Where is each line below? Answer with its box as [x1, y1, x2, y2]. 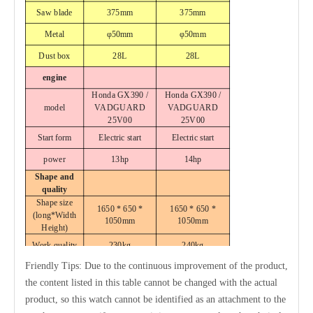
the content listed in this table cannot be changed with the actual [25, 277, 277, 289]
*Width [51, 210, 76, 219]
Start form [37, 132, 72, 143]
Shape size [36, 197, 73, 207]
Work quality [32, 240, 78, 249]
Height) [41, 222, 68, 232]
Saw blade [36, 7, 73, 17]
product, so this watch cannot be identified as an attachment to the [25, 294, 286, 305]
